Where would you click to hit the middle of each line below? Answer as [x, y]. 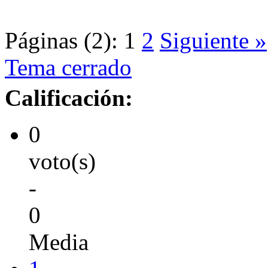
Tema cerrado [68, 67]
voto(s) [62, 161]
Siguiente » [213, 40]
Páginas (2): [61, 40]
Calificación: [69, 98]
